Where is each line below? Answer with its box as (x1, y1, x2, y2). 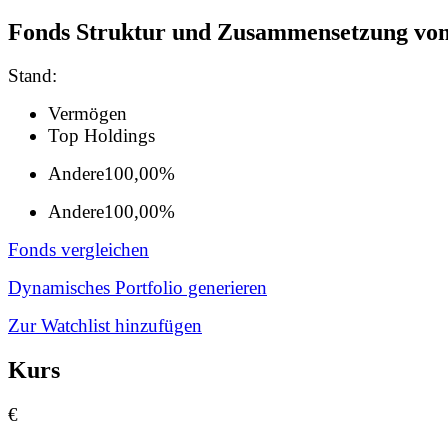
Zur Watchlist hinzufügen (8, 315, 202, 337)
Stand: (8, 65, 57, 87)
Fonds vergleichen (8, 239, 149, 261)
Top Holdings (48, 125, 155, 147)
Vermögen (48, 103, 127, 125)
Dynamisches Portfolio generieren (8, 277, 267, 299)
